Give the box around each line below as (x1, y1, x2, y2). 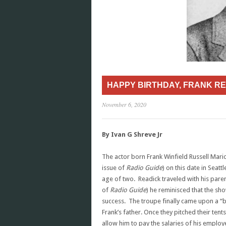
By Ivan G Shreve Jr (102, 131, 162, 138)
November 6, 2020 (102, 100, 146, 108)
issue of (102, 164, 126, 172)
